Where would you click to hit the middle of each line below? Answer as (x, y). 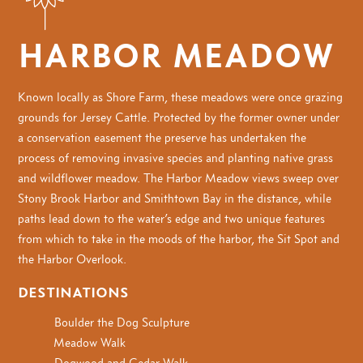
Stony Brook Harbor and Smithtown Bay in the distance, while (175, 199)
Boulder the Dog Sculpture (122, 322)
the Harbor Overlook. (73, 259)
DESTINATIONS (74, 293)
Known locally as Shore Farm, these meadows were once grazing (181, 97)
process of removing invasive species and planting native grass (176, 158)
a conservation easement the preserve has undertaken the (162, 138)
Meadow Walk (90, 343)
